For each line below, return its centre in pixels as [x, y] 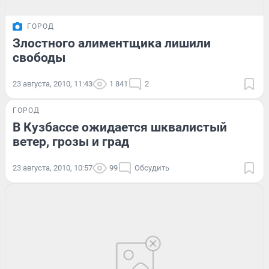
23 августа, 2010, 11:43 [53, 84]
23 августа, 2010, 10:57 [53, 168]
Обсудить [152, 168]
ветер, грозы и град [71, 142]
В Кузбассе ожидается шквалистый [120, 128]
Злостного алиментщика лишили [112, 44]
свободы [39, 58]
